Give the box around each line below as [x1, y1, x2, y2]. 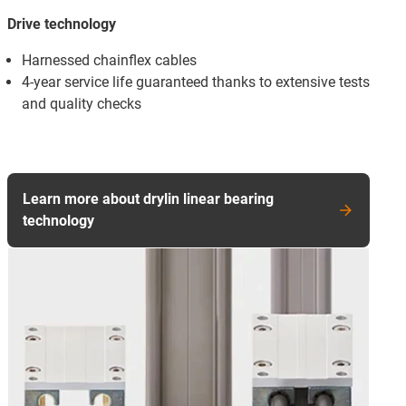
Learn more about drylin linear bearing [23, 189, 274, 208]
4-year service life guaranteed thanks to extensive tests [22, 72, 370, 91]
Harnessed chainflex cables [22, 51, 197, 69]
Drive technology [7, 14, 116, 33]
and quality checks [22, 94, 141, 112]
